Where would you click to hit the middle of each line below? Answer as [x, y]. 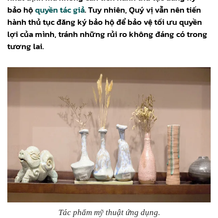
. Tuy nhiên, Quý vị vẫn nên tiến [143, 9]
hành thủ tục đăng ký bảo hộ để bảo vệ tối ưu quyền [105, 22]
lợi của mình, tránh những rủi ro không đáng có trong [107, 34]
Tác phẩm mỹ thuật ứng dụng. [109, 212]
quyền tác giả [60, 9]
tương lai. [26, 46]
